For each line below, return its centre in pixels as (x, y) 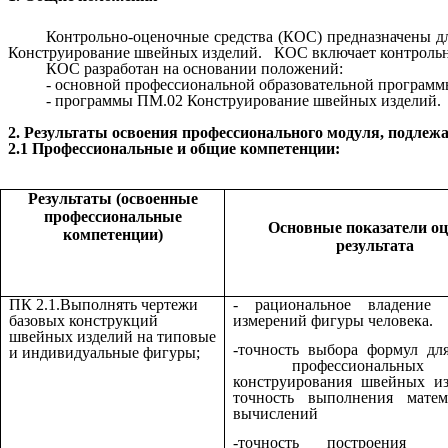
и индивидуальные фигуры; (104, 352)
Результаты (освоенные (112, 198)
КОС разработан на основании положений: (194, 68)
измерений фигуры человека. (333, 320)
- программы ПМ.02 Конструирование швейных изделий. (243, 100)
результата (375, 245)
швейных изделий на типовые (112, 336)
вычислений (275, 413)
